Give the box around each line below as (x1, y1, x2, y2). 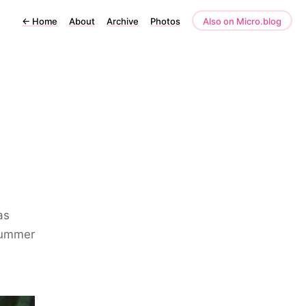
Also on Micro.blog (203, 16, 281, 27)
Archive (107, 16, 139, 27)
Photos (150, 16, 180, 27)
